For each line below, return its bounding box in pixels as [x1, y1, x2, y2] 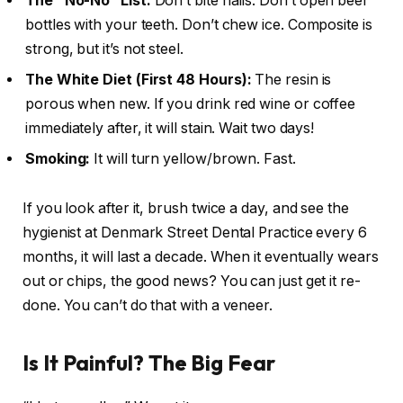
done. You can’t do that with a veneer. [22, 297, 273, 315]
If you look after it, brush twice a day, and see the [22, 200, 349, 218]
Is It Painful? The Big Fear [22, 348, 275, 376]
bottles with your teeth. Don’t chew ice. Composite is [25, 15, 372, 33]
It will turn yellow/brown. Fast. [90, 149, 296, 167]
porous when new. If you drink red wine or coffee [25, 94, 356, 112]
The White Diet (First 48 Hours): [25, 70, 252, 88]
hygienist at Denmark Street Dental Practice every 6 [22, 224, 367, 242]
